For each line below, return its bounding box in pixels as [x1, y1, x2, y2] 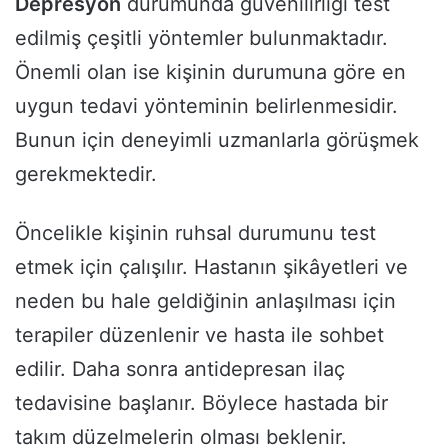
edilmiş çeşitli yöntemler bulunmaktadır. [15, 25, 388, 50]
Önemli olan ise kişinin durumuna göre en [15, 59, 406, 84]
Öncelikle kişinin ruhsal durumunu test [15, 220, 376, 245]
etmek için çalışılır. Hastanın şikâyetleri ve [15, 254, 408, 279]
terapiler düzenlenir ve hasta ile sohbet [15, 322, 384, 347]
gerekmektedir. [15, 161, 157, 186]
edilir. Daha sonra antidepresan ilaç [15, 356, 345, 381]
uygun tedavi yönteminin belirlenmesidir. [15, 93, 398, 118]
